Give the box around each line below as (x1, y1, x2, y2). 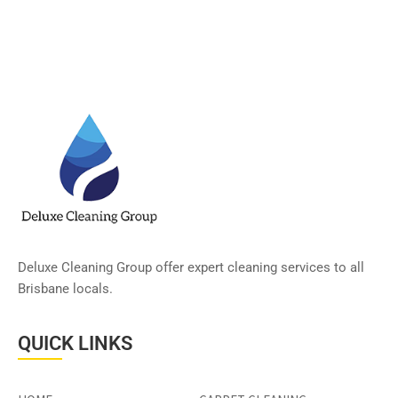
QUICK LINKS (18, 332, 132, 355)
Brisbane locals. (18, 281, 113, 298)
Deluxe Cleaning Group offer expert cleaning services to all (18, 259, 364, 276)
